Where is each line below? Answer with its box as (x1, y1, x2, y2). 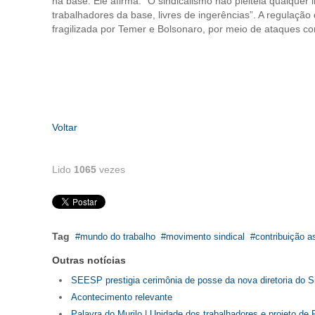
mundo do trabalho (80, 231, 155, 242)
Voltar (52, 122, 77, 133)
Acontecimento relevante (71, 292, 172, 302)
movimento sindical (166, 231, 245, 242)
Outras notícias (52, 255, 126, 266)
